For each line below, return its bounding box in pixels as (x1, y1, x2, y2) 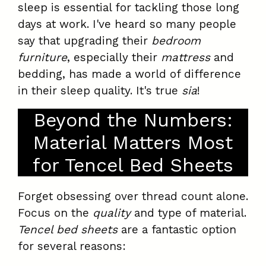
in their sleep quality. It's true (18, 84, 182, 98)
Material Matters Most (33, 131, 233, 154)
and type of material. (131, 206, 246, 220)
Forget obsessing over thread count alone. (18, 189, 248, 204)
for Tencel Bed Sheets (33, 154, 233, 177)
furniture (18, 50, 67, 65)
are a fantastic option (118, 223, 236, 237)
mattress (161, 50, 210, 65)
